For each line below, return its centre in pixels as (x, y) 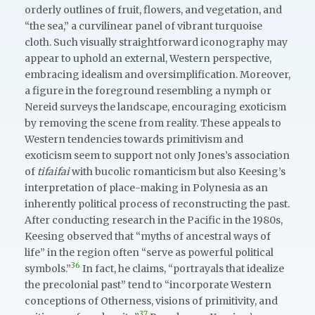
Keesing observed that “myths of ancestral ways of (148, 236)
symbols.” (48, 268)
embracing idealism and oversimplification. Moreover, (157, 74)
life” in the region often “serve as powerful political (149, 252)
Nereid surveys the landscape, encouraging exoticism (155, 107)
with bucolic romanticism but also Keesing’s (178, 171)
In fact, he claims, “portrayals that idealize (182, 268)
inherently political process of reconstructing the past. (157, 204)
